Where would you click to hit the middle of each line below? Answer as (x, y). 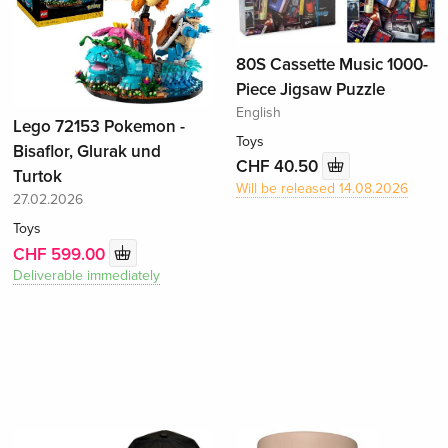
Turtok (38, 177)
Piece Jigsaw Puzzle (310, 89)
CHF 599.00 (61, 254)
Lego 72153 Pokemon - (99, 127)
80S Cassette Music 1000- (331, 64)
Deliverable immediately (87, 276)
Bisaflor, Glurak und (87, 152)
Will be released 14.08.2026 (321, 188)
